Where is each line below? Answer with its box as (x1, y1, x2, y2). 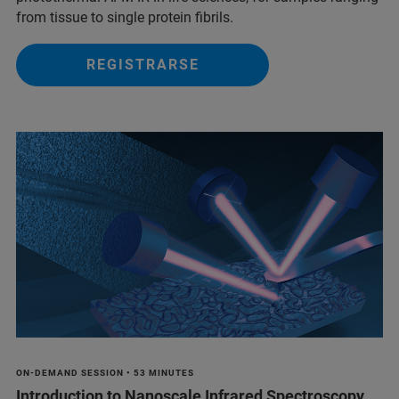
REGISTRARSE (85, 55, 199, 73)
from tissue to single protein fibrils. (16, 8, 237, 26)
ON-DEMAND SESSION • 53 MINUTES (16, 368, 194, 379)
